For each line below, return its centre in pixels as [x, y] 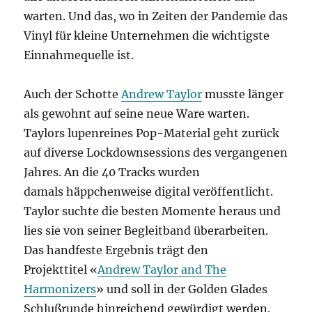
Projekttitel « [61, 270]
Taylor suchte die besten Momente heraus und [153, 211]
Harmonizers [60, 289]
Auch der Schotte [73, 94]
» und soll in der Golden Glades [182, 289]
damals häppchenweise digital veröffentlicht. [149, 192]
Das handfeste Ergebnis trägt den [116, 250]
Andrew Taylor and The [162, 270]
